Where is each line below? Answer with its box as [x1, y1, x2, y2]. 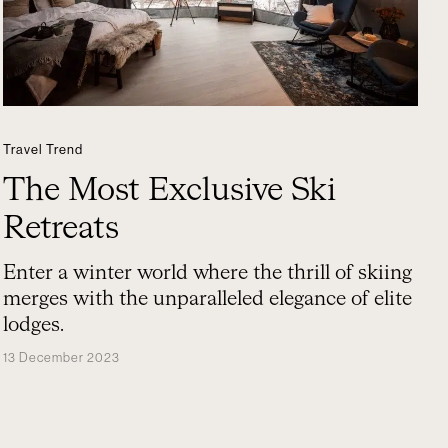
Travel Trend [3, 143, 84, 156]
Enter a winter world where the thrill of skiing [3, 263, 413, 283]
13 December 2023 [3, 351, 121, 364]
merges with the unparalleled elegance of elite [3, 289, 413, 309]
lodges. [3, 315, 65, 335]
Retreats [3, 213, 120, 245]
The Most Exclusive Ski [3, 175, 337, 207]
